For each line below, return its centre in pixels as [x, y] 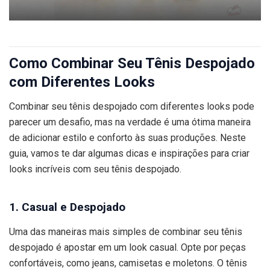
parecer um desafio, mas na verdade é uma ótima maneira [130, 122]
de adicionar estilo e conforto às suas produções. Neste [127, 138]
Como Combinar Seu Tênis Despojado [132, 64]
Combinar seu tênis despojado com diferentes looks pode [132, 107]
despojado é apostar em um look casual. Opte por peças [127, 248]
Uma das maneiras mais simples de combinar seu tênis [126, 232]
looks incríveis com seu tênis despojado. [95, 169]
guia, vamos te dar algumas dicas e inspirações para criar [129, 154]
